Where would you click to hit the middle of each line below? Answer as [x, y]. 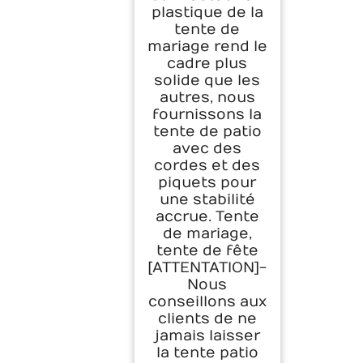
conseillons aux [207, 302]
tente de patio [207, 132]
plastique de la [207, 13]
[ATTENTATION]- [207, 268]
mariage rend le [207, 47]
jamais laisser [207, 336]
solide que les [207, 81]
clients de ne [207, 319]
